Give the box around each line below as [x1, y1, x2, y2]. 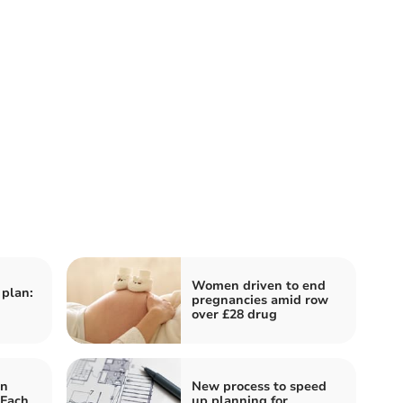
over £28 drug [192, 306, 277, 324]
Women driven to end [192, 277, 326, 295]
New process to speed [192, 378, 327, 396]
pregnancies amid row [192, 291, 328, 309]
